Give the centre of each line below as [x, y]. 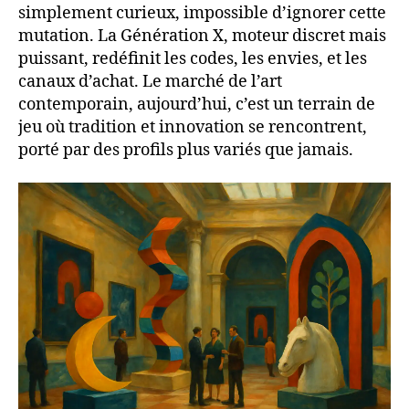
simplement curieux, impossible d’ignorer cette [202, 14]
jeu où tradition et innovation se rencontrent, [193, 128]
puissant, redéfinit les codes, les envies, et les [193, 59]
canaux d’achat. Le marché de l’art [150, 82]
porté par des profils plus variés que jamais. [186, 151]
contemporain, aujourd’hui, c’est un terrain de [197, 105]
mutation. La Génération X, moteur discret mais [202, 37]
